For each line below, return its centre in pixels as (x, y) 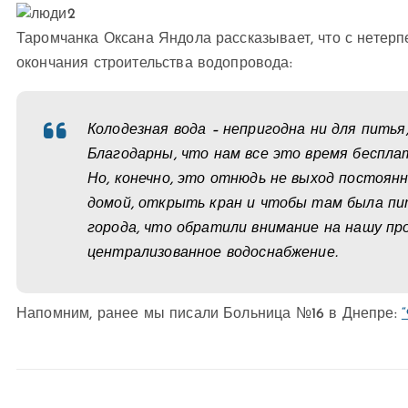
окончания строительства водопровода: (154, 64)
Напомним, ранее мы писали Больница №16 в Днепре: (209, 315)
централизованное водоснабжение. (213, 254)
